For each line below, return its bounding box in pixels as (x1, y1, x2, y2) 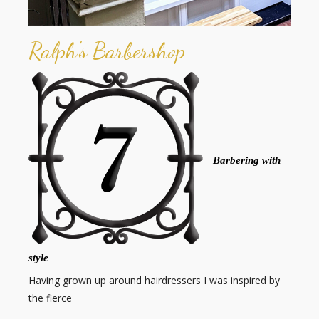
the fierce (28, 291, 73, 305)
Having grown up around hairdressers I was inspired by (28, 273, 281, 288)
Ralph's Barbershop (28, 37, 186, 65)
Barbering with (213, 155, 281, 167)
